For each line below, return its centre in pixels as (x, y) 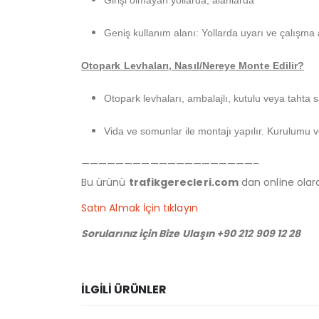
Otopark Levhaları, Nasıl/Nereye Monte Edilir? (193, 66)
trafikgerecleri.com (183, 183)
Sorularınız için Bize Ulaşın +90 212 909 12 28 (191, 234)
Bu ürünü (105, 183)
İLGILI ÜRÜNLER (124, 290)
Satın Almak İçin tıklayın (140, 208)
